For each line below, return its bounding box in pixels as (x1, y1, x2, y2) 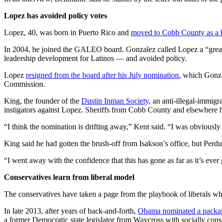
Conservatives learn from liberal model (4, 173, 134, 182)
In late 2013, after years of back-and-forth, (4, 207, 138, 216)
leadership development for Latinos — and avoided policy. (4, 54, 187, 63)
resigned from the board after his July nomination (26, 71, 179, 80)
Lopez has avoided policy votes (4, 11, 107, 20)
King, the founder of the (4, 97, 81, 106)
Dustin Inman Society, (81, 97, 151, 106)
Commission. (4, 80, 45, 89)
